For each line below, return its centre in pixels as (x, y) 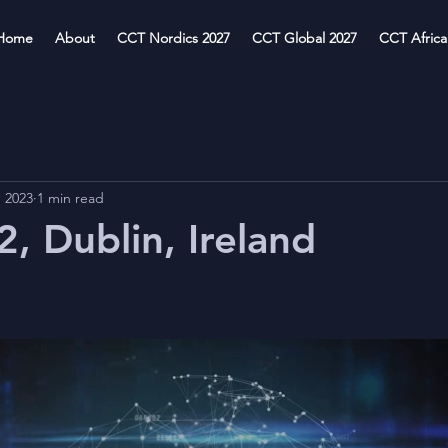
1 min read (70, 197)
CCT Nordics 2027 (173, 38)
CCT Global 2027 (304, 38)
